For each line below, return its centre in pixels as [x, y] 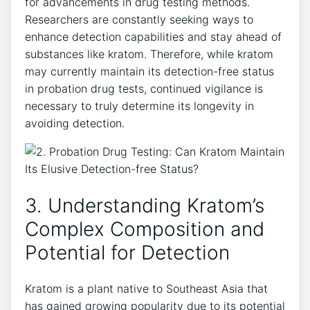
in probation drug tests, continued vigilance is [144, 88]
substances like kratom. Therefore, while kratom [149, 54]
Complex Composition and [145, 229]
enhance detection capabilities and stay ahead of [153, 36]
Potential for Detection [127, 253]
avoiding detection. [75, 123]
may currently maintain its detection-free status [149, 71]
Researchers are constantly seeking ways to [139, 19]
